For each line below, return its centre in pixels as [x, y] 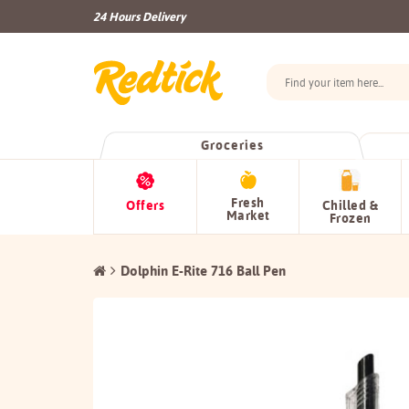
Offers [145, 205]
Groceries [231, 146]
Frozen [350, 218]
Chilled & [350, 205]
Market [248, 215]
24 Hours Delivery [139, 16]
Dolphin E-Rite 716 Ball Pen [203, 271]
